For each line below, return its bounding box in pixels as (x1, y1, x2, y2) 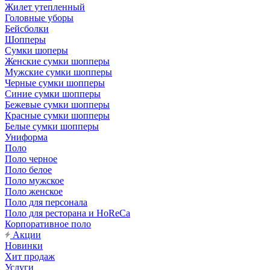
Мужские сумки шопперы (5, 67, 112, 77)
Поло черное (5, 154, 57, 164)
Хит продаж (5, 251, 55, 262)
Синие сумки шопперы (5, 89, 101, 99)
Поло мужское (5, 175, 64, 186)
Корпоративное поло (5, 219, 91, 229)
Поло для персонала (5, 197, 87, 207)
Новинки (5, 240, 43, 251)
